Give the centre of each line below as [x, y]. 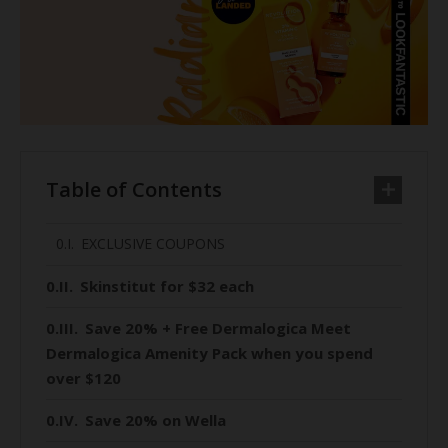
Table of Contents [134, 189]
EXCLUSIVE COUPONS [152, 243]
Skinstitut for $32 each [167, 285]
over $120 [83, 377]
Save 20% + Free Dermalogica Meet [218, 327]
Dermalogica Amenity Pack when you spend [209, 352]
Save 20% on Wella [155, 419]
